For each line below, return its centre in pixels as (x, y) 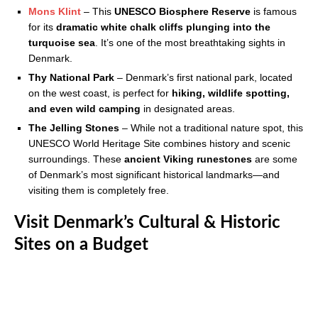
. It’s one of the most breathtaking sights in (190, 43)
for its (42, 27)
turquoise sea (62, 43)
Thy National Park (71, 78)
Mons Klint (55, 12)
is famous (274, 12)
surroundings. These (76, 159)
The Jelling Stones (74, 128)
